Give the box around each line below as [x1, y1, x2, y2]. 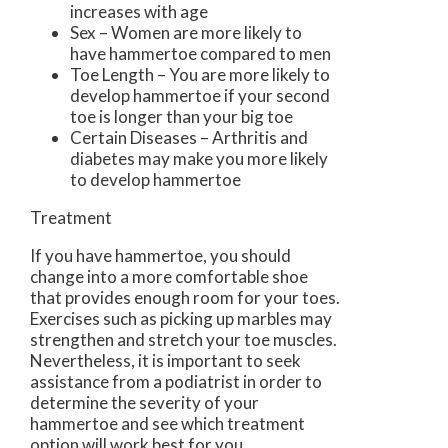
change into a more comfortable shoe [30, 265, 308, 287]
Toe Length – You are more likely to [70, 63, 330, 85]
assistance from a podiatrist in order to [30, 370, 322, 392]
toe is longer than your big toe [70, 105, 293, 127]
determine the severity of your [30, 391, 259, 413]
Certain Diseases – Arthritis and [70, 126, 308, 148]
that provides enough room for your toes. [30, 286, 340, 308]
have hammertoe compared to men [70, 42, 331, 64]
